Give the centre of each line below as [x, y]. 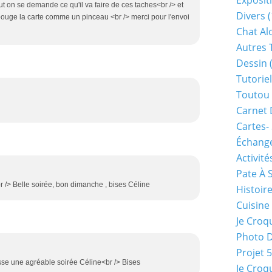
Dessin [252, 63]
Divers [251, 16]
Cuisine [253, 205]
